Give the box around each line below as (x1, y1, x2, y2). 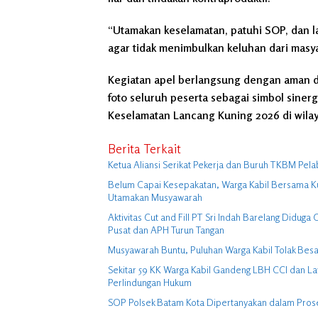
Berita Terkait (108, 140, 181, 156)
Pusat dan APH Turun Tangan (108, 223, 224, 236)
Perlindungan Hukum (108, 275, 192, 288)
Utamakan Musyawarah (108, 190, 202, 203)
